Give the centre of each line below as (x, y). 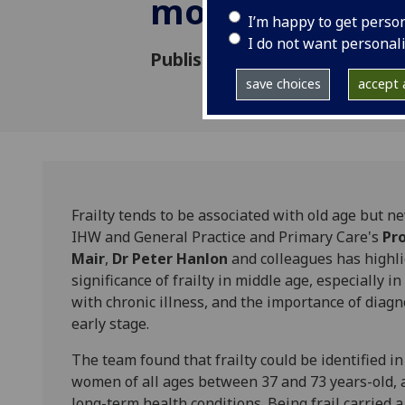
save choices (283, 84)
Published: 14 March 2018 (259, 60)
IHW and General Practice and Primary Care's (227, 237)
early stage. (110, 324)
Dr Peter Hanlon (170, 259)
